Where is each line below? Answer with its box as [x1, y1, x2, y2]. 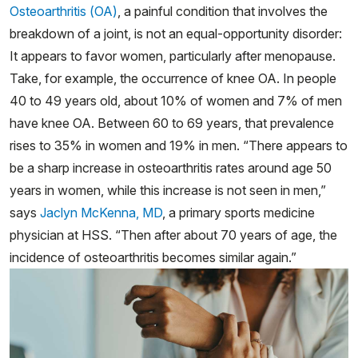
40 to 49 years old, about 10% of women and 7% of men [10, 93, 342, 109]
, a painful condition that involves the [117, 3, 328, 19]
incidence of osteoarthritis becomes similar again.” [10, 249, 296, 265]
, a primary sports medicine [162, 205, 315, 221]
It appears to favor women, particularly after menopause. [10, 48, 336, 64]
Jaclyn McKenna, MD [40, 205, 162, 221]
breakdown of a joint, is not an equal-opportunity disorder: [10, 26, 342, 42]
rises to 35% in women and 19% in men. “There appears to [10, 137, 348, 153]
